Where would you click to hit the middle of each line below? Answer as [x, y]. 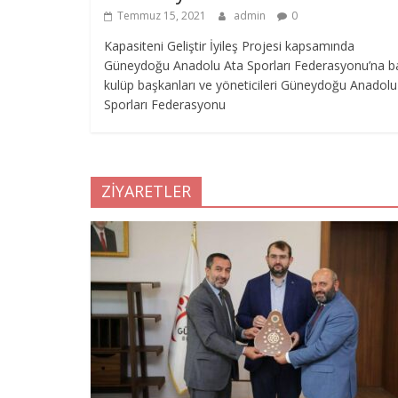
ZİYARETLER [146, 191]
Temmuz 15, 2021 [162, 15]
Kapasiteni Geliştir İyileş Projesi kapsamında [229, 45]
